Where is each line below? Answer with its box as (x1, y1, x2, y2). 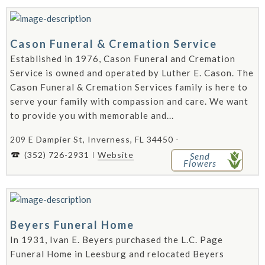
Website (98, 150, 134, 160)
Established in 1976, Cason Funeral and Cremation (10, 53, 235, 64)
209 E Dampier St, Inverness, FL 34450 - (10, 134, 179, 144)
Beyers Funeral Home (10, 218, 134, 231)
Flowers (183, 158, 216, 169)
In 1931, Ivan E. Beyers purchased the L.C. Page (10, 234, 223, 245)
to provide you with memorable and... (10, 110, 174, 121)
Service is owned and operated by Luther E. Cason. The (10, 67, 254, 78)
